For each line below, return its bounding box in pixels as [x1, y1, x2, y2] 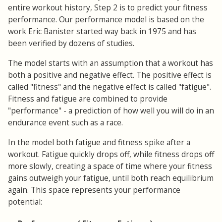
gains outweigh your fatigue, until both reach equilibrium [8, 172, 214, 183]
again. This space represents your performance [8, 184, 180, 195]
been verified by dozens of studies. [8, 38, 134, 49]
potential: [8, 196, 42, 207]
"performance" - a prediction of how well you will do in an [8, 105, 214, 116]
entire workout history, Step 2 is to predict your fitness [8, 2, 208, 13]
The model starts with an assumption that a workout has [8, 57, 213, 68]
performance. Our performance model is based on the [8, 14, 204, 25]
